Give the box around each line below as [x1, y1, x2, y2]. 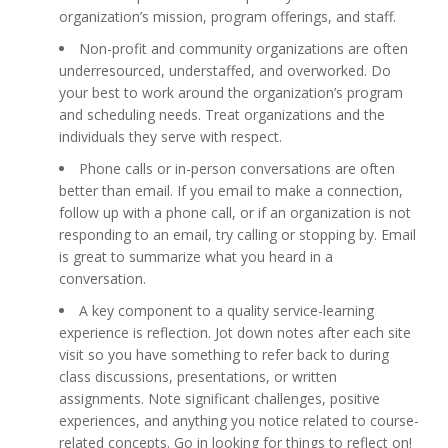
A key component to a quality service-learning [79, 301, 374, 320]
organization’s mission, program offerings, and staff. [59, 7, 396, 26]
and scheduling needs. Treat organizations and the [59, 105, 385, 124]
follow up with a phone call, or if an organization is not [59, 203, 411, 222]
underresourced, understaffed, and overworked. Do [59, 61, 391, 80]
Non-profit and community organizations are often [79, 39, 408, 58]
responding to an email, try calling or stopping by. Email [59, 225, 416, 244]
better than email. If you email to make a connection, [59, 181, 403, 200]
